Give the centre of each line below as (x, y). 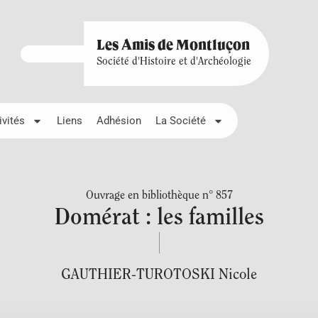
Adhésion (119, 121)
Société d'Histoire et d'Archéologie (174, 62)
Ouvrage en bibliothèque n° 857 (159, 196)
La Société (181, 121)
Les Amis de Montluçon (173, 46)
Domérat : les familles (159, 218)
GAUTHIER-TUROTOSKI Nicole (159, 275)
